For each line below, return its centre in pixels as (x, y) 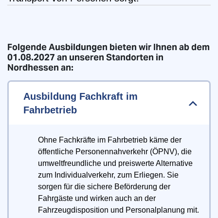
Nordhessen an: (40, 67)
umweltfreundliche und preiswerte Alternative (115, 163)
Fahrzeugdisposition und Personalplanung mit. (118, 210)
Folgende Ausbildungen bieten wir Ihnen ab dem (109, 47)
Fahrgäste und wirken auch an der (97, 198)
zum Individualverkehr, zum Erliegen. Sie (108, 175)
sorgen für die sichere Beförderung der (104, 187)
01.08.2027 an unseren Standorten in (85, 57)
